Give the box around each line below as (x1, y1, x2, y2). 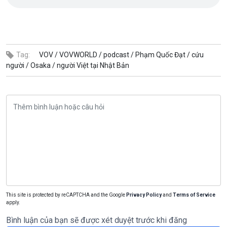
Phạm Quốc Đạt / (135, 50, 190, 59)
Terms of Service (173, 192, 215, 198)
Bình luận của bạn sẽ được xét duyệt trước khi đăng (6, 215, 187, 225)
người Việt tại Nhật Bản (57, 61, 129, 69)
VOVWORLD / (59, 50, 102, 59)
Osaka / (30, 61, 55, 69)
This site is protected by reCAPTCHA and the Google (6, 192, 126, 198)
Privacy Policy (126, 192, 162, 198)
